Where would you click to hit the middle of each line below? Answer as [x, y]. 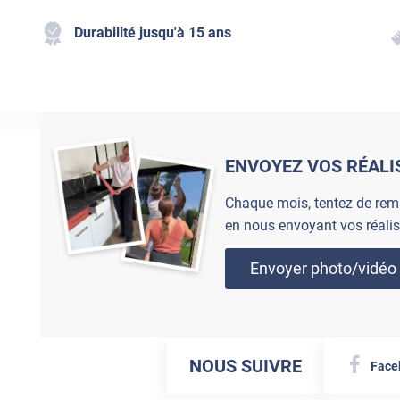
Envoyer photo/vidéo [323, 268]
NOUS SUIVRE [246, 367]
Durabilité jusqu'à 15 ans [152, 32]
